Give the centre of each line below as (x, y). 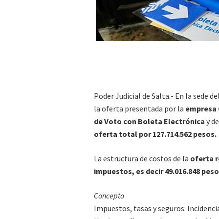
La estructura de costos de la (141, 158)
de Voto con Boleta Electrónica (149, 121)
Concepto (109, 195)
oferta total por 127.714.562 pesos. (155, 134)
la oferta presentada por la (139, 108)
